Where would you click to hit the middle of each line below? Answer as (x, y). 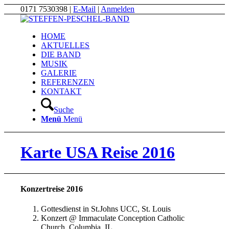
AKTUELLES (65, 45)
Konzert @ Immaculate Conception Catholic (113, 218)
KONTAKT (61, 91)
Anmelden (118, 9)
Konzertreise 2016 (52, 189)
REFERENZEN (68, 82)
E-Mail (85, 9)
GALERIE (59, 73)
